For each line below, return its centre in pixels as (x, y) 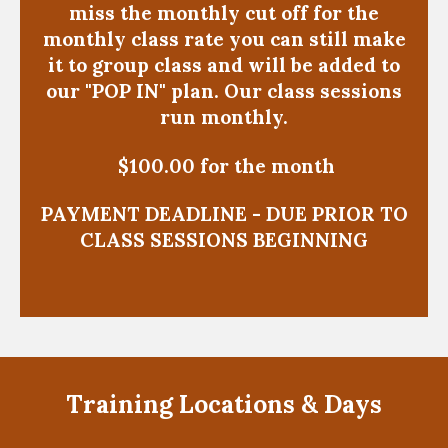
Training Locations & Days (224, 403)
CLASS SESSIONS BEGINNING (224, 240)
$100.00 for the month (224, 165)
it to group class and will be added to (224, 65)
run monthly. (224, 117)
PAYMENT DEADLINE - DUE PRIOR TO (224, 214)
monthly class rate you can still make (224, 39)
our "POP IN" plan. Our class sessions (224, 91)
